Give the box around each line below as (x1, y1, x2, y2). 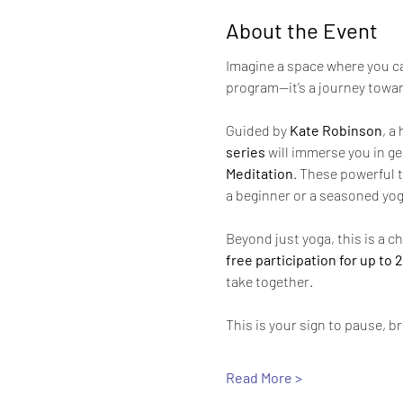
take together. (225, 273, 313, 291)
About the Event (225, 17, 378, 44)
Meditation (225, 165, 293, 183)
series (225, 143, 265, 161)
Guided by (225, 121, 290, 139)
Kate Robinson (289, 121, 382, 139)
